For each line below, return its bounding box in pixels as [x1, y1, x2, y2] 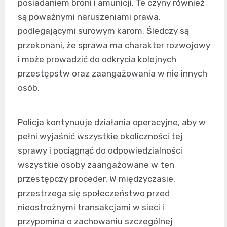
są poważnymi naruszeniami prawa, [18, 11, 161, 22]
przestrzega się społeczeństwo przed [18, 187, 170, 198]
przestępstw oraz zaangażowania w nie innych [18, 68, 207, 79]
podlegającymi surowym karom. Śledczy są [18, 25, 189, 36]
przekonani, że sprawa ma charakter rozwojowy [18, 40, 210, 50]
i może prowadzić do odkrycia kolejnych [18, 54, 176, 64]
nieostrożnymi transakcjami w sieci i [18, 202, 164, 212]
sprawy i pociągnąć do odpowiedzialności [18, 145, 182, 156]
